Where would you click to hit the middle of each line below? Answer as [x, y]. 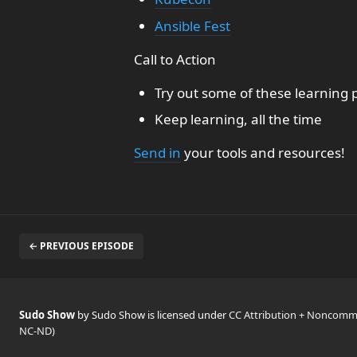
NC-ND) [37, 331]
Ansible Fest [192, 25]
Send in [157, 153]
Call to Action [175, 59]
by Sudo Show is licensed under [153, 315]
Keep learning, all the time [238, 119]
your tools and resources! [263, 153]
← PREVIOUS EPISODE [81, 246]
